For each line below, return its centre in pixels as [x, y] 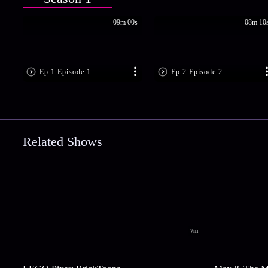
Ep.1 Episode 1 [65, 72]
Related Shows [62, 142]
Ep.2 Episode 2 [197, 72]
